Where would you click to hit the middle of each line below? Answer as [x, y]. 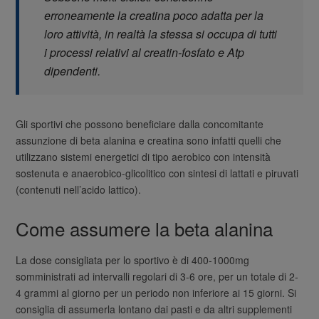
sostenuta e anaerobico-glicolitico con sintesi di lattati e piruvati [157, 173]
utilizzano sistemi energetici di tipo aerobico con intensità [143, 156]
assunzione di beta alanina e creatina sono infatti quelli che [149, 140]
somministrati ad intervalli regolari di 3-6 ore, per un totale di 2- [157, 277]
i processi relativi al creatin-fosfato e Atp [145, 52]
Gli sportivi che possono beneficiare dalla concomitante [140, 124]
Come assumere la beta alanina [145, 228]
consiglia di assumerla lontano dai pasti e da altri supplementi [154, 309]
